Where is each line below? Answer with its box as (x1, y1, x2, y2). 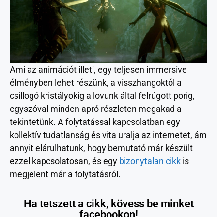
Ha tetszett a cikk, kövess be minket (23, 197, 194, 210)
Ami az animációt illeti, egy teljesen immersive (10, 64, 187, 75)
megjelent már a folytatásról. (10, 169, 121, 179)
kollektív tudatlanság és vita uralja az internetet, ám (10, 129, 207, 140)
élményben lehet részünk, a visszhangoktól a (10, 77, 182, 88)
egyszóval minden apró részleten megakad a (10, 103, 182, 114)
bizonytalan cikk (119, 155, 181, 166)
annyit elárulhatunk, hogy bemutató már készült (10, 142, 193, 153)
